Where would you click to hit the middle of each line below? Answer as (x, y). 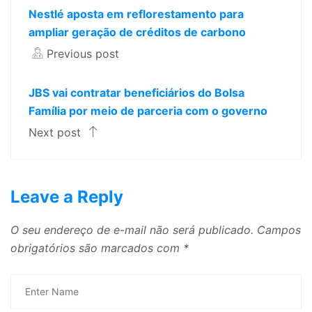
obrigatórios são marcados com (97, 248)
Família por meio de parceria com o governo (148, 110)
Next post (56, 132)
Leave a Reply (67, 196)
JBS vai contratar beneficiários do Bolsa (136, 92)
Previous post (83, 53)
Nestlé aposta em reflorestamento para (136, 14)
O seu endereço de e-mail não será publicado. (132, 229)
